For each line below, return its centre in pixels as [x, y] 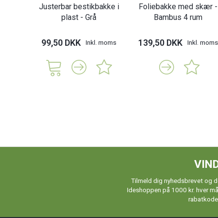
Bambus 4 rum [178, 18]
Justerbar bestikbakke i [79, 7]
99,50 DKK [61, 43]
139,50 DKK [160, 43]
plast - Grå [79, 18]
